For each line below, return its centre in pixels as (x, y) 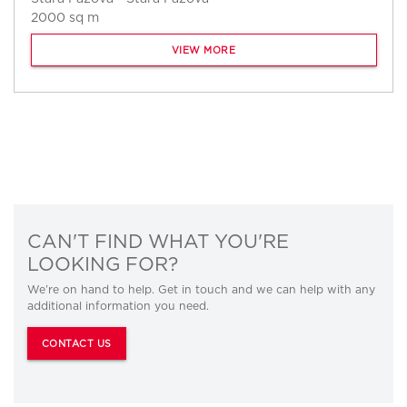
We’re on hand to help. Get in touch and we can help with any (201, 289)
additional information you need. (118, 305)
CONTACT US (76, 343)
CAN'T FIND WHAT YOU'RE (158, 241)
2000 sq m (65, 17)
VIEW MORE (203, 50)
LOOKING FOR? (103, 263)
